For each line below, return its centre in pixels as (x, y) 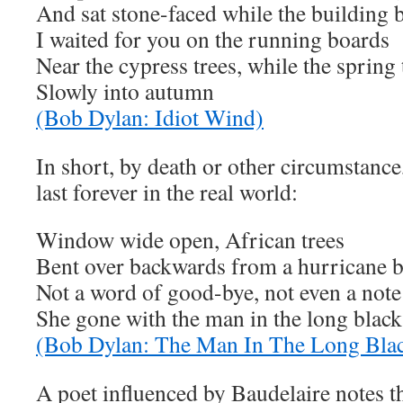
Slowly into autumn (125, 91)
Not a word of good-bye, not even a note (219, 291)
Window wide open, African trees (190, 239)
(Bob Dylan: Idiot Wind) (150, 117)
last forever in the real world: (167, 192)
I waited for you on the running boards (213, 39)
